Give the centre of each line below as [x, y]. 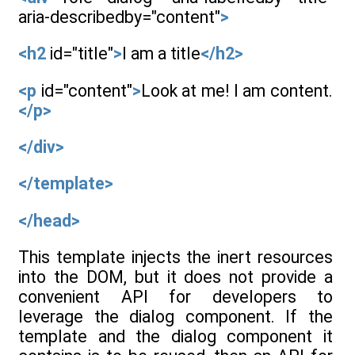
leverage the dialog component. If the [176, 316]
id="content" [84, 90]
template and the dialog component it [176, 336]
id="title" [80, 54]
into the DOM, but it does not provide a [176, 277]
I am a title [161, 54]
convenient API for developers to [176, 296]
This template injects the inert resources [176, 257]
